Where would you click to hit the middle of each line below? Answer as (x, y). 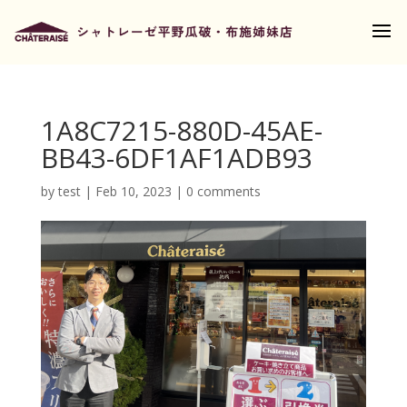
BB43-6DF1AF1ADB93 (176, 158)
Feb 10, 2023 (133, 191)
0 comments (223, 191)
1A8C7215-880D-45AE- (181, 130)
